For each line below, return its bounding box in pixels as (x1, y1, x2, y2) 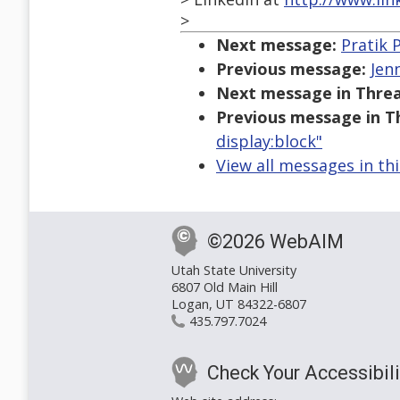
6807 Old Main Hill (171, 279, 278, 296)
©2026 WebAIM (207, 230, 344, 254)
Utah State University (171, 262, 296, 279)
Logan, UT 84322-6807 (171, 296, 306, 313)
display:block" (216, 130, 322, 153)
